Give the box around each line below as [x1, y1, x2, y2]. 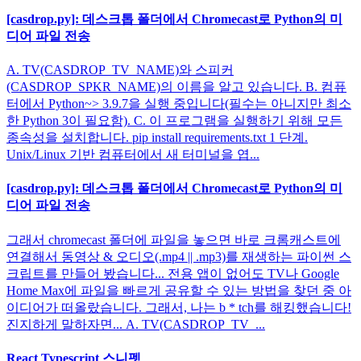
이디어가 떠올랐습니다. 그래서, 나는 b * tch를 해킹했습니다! [6, 300, 351, 314]
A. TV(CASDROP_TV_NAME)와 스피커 [6, 63, 234, 77]
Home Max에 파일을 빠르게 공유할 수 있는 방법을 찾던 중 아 [6, 283, 351, 297]
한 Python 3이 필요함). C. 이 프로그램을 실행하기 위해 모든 [6, 114, 342, 128]
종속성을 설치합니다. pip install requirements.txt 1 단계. [6, 131, 308, 145]
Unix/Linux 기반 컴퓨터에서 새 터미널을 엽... [6, 147, 259, 162]
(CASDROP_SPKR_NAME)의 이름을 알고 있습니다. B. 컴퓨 [6, 80, 346, 94]
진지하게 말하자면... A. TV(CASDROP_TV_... [6, 317, 265, 331]
